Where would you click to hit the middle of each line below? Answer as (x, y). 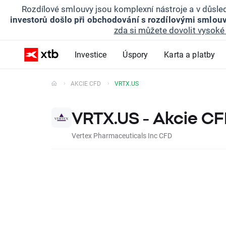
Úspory (135, 54)
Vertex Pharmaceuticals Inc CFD (122, 135)
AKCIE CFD (86, 83)
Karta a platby (190, 54)
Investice (91, 54)
